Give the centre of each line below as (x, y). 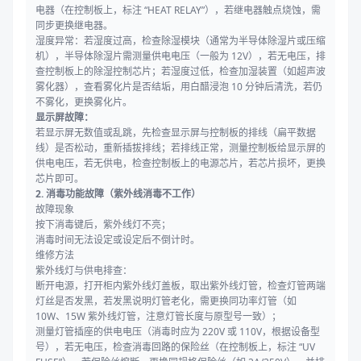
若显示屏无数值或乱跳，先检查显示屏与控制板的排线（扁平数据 (176, 133)
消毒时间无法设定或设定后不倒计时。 (118, 240)
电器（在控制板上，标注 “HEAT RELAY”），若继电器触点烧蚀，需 (178, 10)
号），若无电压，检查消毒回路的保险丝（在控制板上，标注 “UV (175, 347)
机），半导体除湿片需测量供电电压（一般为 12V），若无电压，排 (180, 56)
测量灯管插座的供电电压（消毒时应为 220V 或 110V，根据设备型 (178, 332)
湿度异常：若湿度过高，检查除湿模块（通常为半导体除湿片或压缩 (180, 41)
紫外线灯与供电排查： (84, 271)
